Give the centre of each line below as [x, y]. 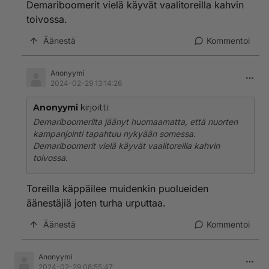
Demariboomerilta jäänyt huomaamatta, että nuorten [135, 122]
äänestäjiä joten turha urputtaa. [96, 203]
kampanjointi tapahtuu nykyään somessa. [114, 134]
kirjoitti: [94, 107]
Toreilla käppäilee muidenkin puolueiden [117, 189]
